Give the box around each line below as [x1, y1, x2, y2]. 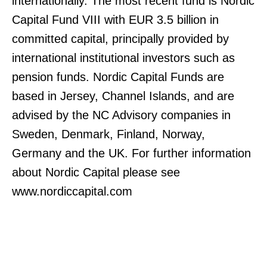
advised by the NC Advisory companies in [12, 108, 231, 122]
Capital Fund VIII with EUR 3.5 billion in [12, 13, 219, 26]
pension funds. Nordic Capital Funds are [12, 70, 224, 83]
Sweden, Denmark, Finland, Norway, [12, 128, 205, 141]
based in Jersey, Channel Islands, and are [12, 89, 234, 103]
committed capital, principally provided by [12, 32, 229, 45]
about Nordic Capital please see [12, 166, 180, 179]
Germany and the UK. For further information [12, 147, 251, 160]
